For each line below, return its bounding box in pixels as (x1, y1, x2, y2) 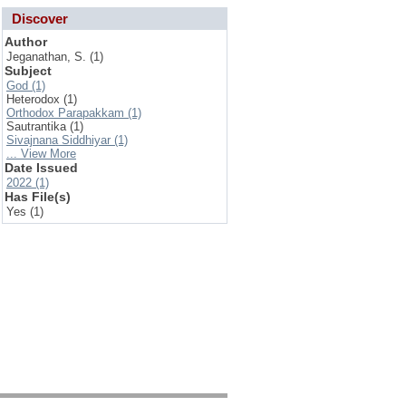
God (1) (6, 79, 45, 92)
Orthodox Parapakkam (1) (6, 106, 141, 120)
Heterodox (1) (6, 92, 77, 106)
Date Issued (5, 160, 78, 175)
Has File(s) (5, 189, 71, 204)
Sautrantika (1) (6, 120, 83, 133)
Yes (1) (6, 205, 43, 218)
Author (5, 34, 47, 49)
